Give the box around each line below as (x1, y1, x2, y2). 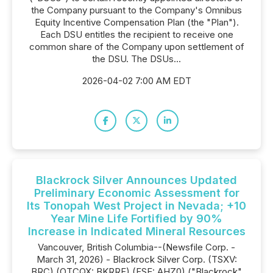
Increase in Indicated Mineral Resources (27, 225, 246, 238)
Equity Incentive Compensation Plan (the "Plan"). (34, 16, 239, 28)
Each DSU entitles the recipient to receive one (40, 29, 233, 40)
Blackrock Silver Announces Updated (36, 174, 237, 186)
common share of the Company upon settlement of (29, 41, 244, 52)
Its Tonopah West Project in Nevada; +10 (27, 199, 246, 212)
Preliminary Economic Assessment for (34, 186, 239, 199)
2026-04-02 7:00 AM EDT (82, 75, 191, 87)
